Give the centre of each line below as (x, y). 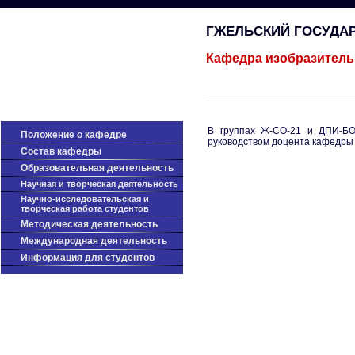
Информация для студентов (88, 258)
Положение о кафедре (74, 135)
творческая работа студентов (85, 208)
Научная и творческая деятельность (99, 184)
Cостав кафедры (61, 151)
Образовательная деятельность (97, 168)
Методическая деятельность (89, 224)
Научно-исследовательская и (85, 199)
